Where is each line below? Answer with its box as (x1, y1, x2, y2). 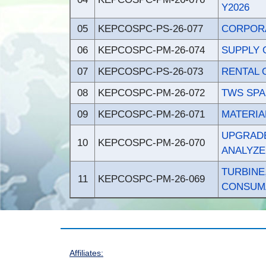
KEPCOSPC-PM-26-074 (98, 45, 205, 56)
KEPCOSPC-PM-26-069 (98, 173, 205, 185)
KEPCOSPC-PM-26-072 (98, 87, 205, 99)
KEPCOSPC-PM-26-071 (98, 109, 205, 120)
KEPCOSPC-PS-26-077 (98, 23, 203, 34)
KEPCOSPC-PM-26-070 (98, 137, 205, 148)
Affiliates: (69, 248, 103, 258)
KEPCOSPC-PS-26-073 (98, 66, 203, 77)
